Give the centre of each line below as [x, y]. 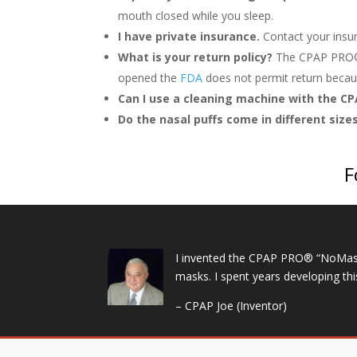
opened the [149, 78]
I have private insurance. [189, 37]
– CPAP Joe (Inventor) [231, 305]
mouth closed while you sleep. [196, 16]
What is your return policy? [196, 57]
